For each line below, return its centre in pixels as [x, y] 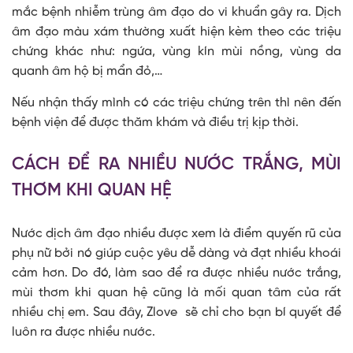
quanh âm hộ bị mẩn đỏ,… [87, 72]
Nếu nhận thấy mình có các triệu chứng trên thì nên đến [176, 103]
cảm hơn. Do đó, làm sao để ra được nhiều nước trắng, [176, 273]
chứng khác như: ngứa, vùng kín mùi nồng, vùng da [176, 52]
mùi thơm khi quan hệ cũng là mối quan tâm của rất [176, 293]
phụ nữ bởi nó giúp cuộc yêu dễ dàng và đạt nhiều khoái [176, 254]
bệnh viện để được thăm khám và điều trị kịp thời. [155, 123]
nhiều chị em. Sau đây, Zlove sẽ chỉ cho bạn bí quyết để [176, 313]
